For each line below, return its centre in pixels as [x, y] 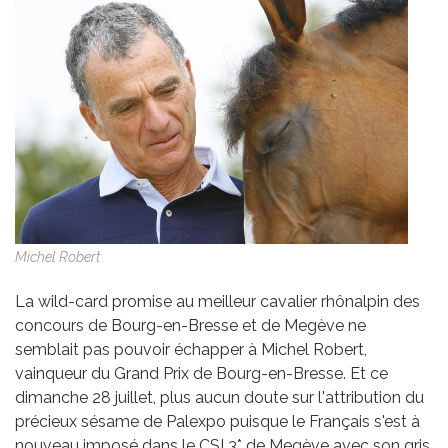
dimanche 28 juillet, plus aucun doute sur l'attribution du [219, 398]
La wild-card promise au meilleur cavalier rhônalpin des [217, 302]
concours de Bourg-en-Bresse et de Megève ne [190, 326]
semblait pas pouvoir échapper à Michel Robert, [191, 350]
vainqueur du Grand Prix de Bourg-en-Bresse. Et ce [201, 374]
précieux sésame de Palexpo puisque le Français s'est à [217, 422]
